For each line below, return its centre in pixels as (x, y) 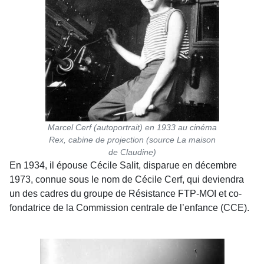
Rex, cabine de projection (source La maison (132, 140)
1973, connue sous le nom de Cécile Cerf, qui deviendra (127, 179)
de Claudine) (132, 152)
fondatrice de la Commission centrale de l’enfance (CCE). (129, 208)
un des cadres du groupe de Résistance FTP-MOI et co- (126, 194)
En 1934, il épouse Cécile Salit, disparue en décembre (123, 165)
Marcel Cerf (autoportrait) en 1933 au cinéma (132, 127)
